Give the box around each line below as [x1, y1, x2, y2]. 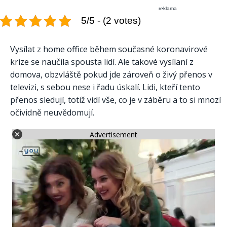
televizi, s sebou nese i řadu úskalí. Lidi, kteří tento [10, 81, 200, 93]
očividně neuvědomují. [10, 106, 94, 118]
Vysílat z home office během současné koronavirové [10, 43, 208, 55]
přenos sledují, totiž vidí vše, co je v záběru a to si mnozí [10, 94, 221, 105]
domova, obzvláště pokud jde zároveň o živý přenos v [10, 68, 212, 80]
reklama [159, 5, 177, 11]
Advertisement [90, 129, 137, 139]
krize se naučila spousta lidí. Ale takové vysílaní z [10, 56, 194, 67]
